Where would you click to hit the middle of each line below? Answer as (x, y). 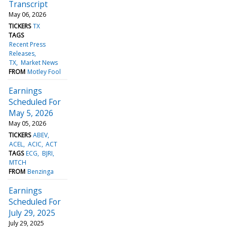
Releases (22, 53)
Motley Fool (44, 71)
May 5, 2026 (31, 113)
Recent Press (28, 44)
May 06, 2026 (27, 14)
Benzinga (41, 171)
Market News (39, 62)
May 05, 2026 (27, 123)
